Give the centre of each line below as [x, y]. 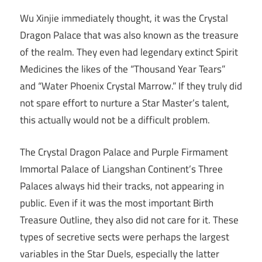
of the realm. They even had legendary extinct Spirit [129, 52]
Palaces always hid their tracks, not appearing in [122, 186]
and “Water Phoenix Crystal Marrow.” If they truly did [131, 86]
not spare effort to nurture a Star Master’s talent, [125, 103]
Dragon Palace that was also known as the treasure [129, 35]
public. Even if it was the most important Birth [117, 203]
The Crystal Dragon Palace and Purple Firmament [124, 152]
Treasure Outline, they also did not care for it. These [129, 220]
